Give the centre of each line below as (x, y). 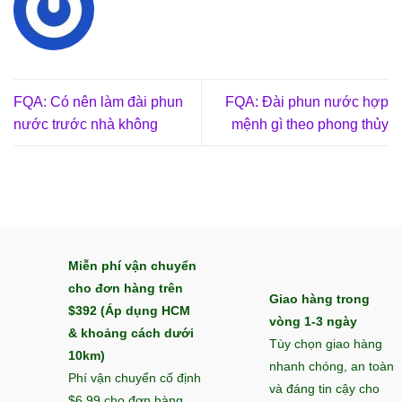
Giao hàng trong (319, 300)
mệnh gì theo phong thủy (310, 124)
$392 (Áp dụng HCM (129, 310)
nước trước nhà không (86, 124)
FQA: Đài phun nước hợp (307, 101)
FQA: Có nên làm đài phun (98, 101)
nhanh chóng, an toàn (332, 367)
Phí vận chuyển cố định (135, 378)
